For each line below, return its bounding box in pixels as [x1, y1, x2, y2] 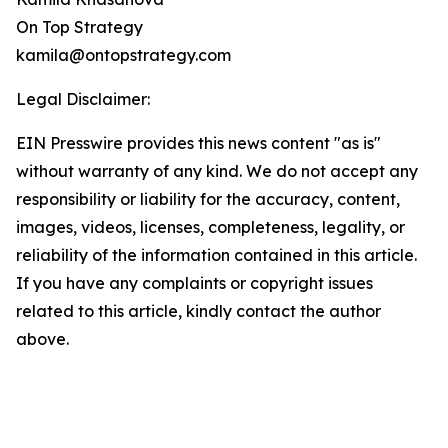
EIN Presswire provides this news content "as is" [16, 133, 381, 154]
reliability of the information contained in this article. [16, 245, 417, 266]
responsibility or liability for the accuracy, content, [16, 189, 400, 210]
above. [16, 329, 69, 350]
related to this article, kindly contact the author [16, 301, 381, 322]
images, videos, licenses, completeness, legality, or [16, 217, 405, 238]
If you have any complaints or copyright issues [16, 273, 373, 294]
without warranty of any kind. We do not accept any [16, 161, 418, 182]
